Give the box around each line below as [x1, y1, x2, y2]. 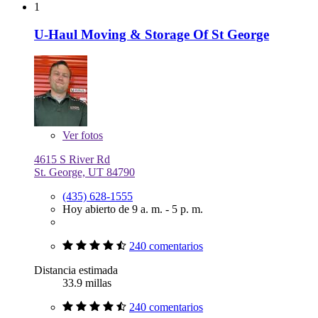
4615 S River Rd [34, 153, 110, 166]
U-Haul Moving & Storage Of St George [34, 26, 269, 42]
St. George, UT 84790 [34, 166, 135, 179]
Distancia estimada [34, 264, 118, 277]
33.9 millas [62, 277, 111, 290]
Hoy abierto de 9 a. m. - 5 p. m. [62, 203, 203, 216]
